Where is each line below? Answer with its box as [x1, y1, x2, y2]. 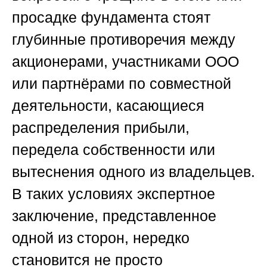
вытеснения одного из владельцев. [12, 163, 255, 181]
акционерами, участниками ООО [12, 53, 239, 70]
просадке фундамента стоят [12, 9, 210, 26]
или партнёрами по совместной [12, 75, 231, 92]
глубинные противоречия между [12, 31, 235, 48]
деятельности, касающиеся [12, 97, 204, 114]
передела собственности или [12, 141, 215, 159]
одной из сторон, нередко [12, 229, 190, 247]
